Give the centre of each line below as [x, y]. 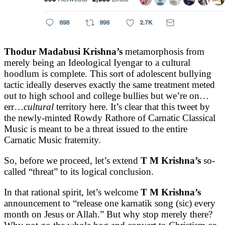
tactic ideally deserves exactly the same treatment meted [109, 85]
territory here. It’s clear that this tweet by [132, 107]
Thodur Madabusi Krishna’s [65, 52]
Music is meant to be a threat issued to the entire [96, 129]
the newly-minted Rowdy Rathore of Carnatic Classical [110, 118]
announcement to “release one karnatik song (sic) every [110, 203]
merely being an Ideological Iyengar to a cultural [97, 63]
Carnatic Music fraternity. [52, 140]
